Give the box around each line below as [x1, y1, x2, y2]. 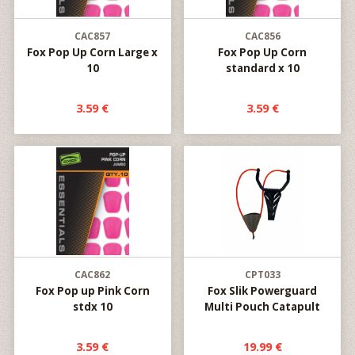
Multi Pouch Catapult [204, 300, 321, 314]
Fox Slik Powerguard [208, 284, 318, 298]
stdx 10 [72, 300, 113, 314]
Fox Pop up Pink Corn [35, 284, 150, 298]
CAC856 [244, 29, 281, 43]
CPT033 [244, 268, 281, 281]
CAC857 [74, 29, 111, 43]
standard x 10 [225, 61, 300, 75]
